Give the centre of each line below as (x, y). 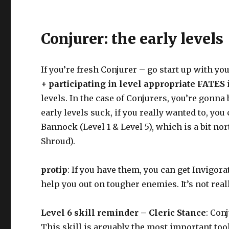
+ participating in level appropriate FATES (133, 84)
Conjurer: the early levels (132, 39)
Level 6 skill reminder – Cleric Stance (124, 212)
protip (54, 169)
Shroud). (58, 141)
